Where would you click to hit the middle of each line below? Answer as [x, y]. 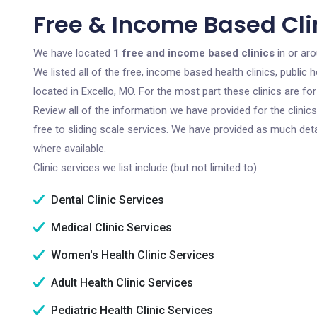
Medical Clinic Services [110, 227]
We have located [73, 53]
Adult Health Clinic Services [121, 283]
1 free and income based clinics [194, 53]
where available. [70, 149]
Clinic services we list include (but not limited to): [146, 168]
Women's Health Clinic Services [131, 255]
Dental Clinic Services [106, 200]
